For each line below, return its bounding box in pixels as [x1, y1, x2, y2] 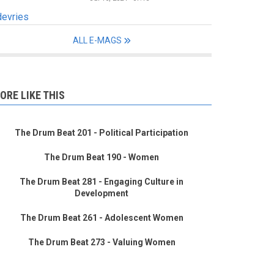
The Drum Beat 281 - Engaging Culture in [20, 177, 183, 187]
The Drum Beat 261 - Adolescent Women [20, 213, 183, 223]
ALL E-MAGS [72, 35, 122, 46]
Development [75, 188, 128, 199]
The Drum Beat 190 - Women [44, 152, 159, 163]
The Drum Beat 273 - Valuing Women [28, 237, 176, 248]
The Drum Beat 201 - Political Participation [15, 128, 188, 138]
